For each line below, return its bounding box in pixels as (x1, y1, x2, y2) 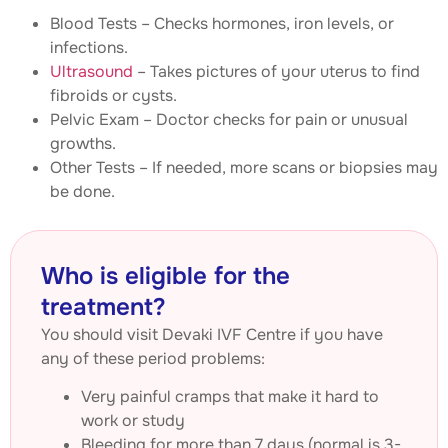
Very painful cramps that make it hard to (81, 386, 379, 408)
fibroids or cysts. (50, 84, 177, 106)
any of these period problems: (41, 347, 265, 369)
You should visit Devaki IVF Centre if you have (41, 323, 383, 345)
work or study (81, 410, 185, 432)
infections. (50, 36, 128, 58)
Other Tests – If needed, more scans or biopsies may (50, 156, 438, 178)
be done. (50, 180, 115, 202)
